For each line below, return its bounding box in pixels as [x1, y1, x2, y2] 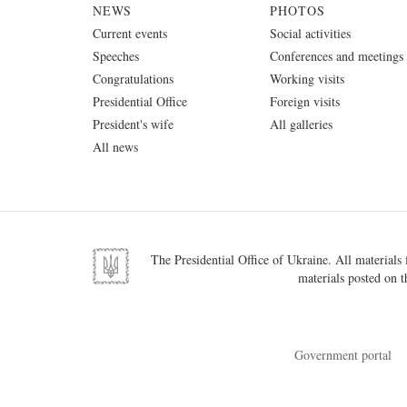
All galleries [270, 114, 333, 133]
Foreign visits [270, 92, 340, 110]
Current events [93, 24, 167, 42]
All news [93, 137, 138, 155]
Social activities [270, 24, 351, 42]
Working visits [270, 69, 344, 87]
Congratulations [93, 69, 174, 87]
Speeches [93, 46, 139, 65]
